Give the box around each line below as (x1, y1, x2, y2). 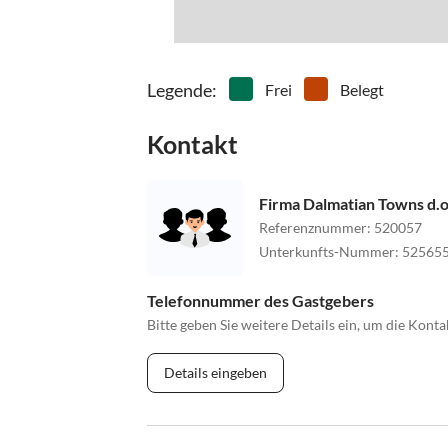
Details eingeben (164, 363, 267, 381)
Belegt (340, 79, 384, 99)
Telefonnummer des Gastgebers (147, 290, 374, 310)
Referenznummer (259, 219, 367, 237)
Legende (147, 78, 212, 101)
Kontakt (147, 128, 238, 159)
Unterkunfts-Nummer (259, 243, 395, 261)
